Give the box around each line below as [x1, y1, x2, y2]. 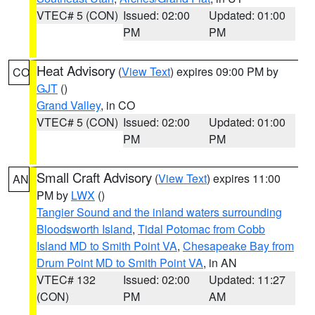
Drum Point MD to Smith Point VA [37, 255, 203, 271]
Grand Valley [37, 97, 101, 113]
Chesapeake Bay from [183, 238, 294, 254]
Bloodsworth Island [37, 221, 132, 237]
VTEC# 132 [37, 271, 96, 288]
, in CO [101, 97, 135, 113]
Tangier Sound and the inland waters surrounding [37, 204, 282, 220]
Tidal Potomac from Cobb [138, 221, 265, 237]
